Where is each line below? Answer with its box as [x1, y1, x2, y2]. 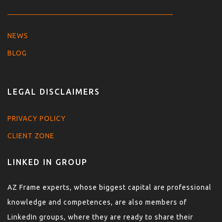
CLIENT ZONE [7, 131, 55, 140]
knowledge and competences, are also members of [7, 198, 187, 206]
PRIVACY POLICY [7, 114, 66, 122]
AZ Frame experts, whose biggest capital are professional [7, 183, 212, 191]
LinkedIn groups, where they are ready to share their [7, 213, 193, 221]
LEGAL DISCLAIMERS [7, 87, 100, 97]
